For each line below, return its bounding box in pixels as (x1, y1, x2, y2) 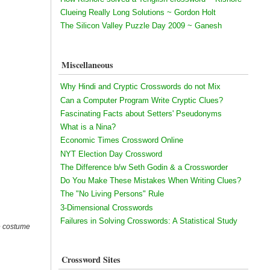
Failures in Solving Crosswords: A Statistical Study (60, 216, 237, 225)
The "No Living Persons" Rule (60, 189, 164, 199)
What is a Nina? (60, 122, 116, 132)
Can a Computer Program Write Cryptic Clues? (60, 95, 223, 105)
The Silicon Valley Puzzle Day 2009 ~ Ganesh (60, 21, 222, 31)
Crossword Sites (61, 253, 121, 266)
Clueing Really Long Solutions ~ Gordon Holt (60, 8, 216, 17)
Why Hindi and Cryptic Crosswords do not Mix (60, 82, 221, 92)
